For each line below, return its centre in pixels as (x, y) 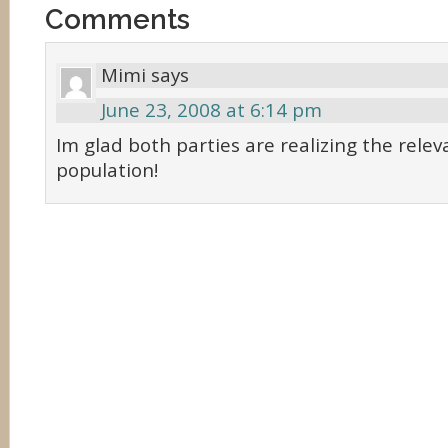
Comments (117, 19)
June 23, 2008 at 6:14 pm (211, 110)
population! (107, 170)
